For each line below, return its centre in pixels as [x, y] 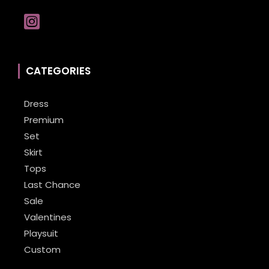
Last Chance [52, 185]
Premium [44, 120]
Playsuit [41, 234]
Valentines [48, 217]
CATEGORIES [58, 71]
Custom [42, 250]
